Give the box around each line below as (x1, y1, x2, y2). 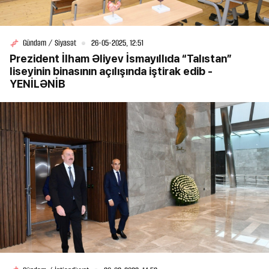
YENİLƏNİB (10, 77, 65, 91)
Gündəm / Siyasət (23, 37, 76, 49)
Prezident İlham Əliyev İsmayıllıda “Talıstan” (10, 52, 232, 65)
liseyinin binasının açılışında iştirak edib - (10, 65, 213, 78)
